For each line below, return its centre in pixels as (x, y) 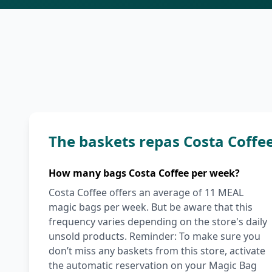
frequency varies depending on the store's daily (158, 222)
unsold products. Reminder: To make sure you (155, 236)
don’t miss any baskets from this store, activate (157, 251)
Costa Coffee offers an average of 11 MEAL (146, 192)
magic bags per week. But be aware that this (151, 207)
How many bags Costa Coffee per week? (144, 173)
